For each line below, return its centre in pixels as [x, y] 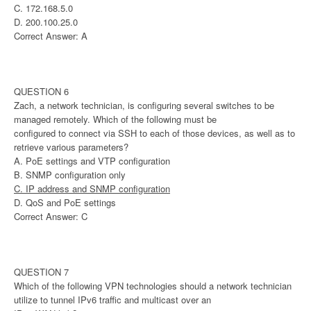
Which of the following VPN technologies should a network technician [153, 286]
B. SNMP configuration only [70, 175]
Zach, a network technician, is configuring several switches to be [144, 106]
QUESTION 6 [41, 92]
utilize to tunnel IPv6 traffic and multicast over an [112, 300]
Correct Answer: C [51, 217]
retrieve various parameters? [71, 147]
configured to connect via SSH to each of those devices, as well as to [154, 133]
